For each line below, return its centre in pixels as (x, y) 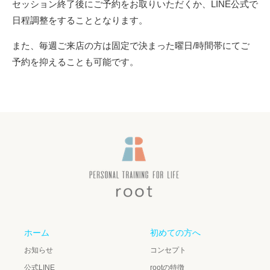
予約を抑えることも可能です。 (75, 62)
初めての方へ (175, 233)
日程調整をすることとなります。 (80, 20)
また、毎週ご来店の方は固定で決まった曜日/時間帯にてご (131, 46)
